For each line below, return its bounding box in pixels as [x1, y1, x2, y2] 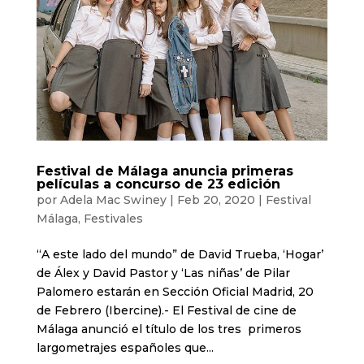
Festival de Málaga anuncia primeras [36, 163, 293, 180]
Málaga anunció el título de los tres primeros [36, 322, 301, 337]
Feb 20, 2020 [176, 193, 255, 208]
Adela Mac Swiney [59, 193, 167, 208]
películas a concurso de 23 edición [36, 176, 280, 193]
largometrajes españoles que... [36, 340, 214, 356]
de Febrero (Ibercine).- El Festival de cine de [36, 303, 297, 318]
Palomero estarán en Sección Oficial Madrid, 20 [36, 284, 314, 300]
